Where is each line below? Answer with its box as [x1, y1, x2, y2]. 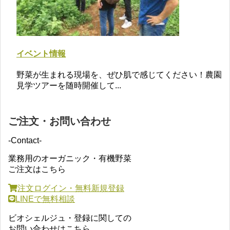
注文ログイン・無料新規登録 [17, 184, 124, 193]
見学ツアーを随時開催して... [16, 81, 121, 90]
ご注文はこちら [8, 165, 66, 174]
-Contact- [8, 136, 42, 145]
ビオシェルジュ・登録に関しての [8, 214, 131, 223]
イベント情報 [16, 49, 66, 58]
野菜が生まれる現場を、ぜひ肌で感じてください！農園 [16, 70, 222, 80]
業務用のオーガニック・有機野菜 [8, 154, 131, 163]
